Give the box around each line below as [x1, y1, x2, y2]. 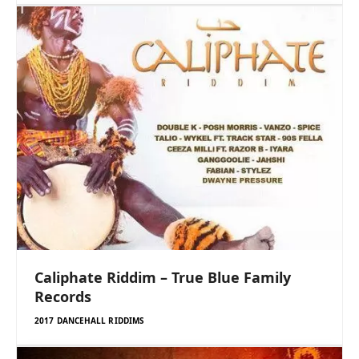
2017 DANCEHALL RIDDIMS [34, 315, 145, 327]
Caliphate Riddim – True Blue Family [34, 268, 291, 288]
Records [34, 287, 91, 307]
